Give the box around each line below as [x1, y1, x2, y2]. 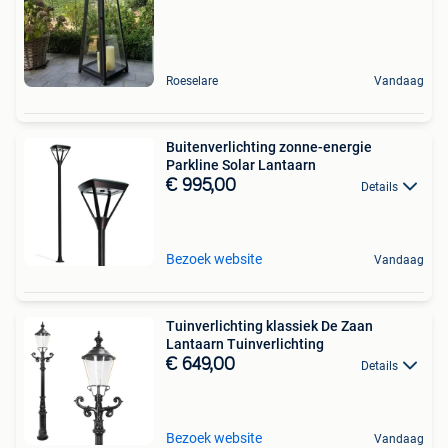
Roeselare [166, 74, 218, 88]
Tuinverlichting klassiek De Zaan [166, 318, 373, 334]
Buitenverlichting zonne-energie [166, 139, 372, 155]
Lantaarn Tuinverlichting [166, 336, 324, 352]
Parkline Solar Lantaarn [166, 157, 316, 173]
